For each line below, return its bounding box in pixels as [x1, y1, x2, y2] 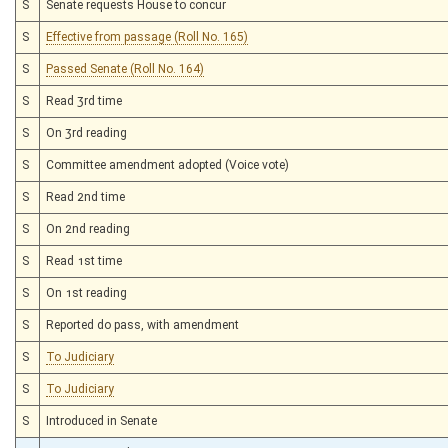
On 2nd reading [46, 221, 130, 236]
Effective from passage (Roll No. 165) [46, 29, 248, 44]
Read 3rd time [46, 93, 122, 108]
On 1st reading [46, 285, 127, 300]
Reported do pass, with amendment [46, 317, 239, 332]
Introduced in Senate [46, 413, 157, 428]
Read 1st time [46, 253, 122, 268]
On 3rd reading [46, 125, 127, 140]
